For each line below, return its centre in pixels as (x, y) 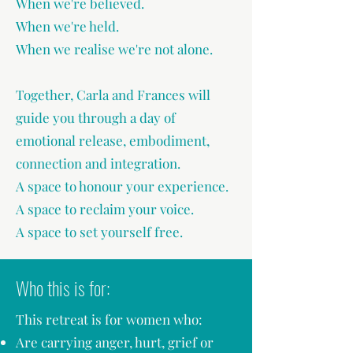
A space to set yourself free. (99, 232)
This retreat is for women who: (109, 319)
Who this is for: (63, 288)
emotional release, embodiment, (113, 140)
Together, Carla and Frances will (113, 95)
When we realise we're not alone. (114, 49)
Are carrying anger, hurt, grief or (115, 342)
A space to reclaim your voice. (105, 209)
